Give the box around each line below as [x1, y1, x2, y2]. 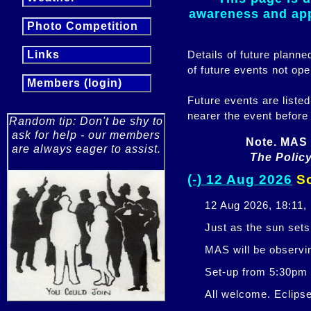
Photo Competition [24, 20, 138, 32]
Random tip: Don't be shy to [9, 115, 163, 127]
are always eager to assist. [11, 143, 161, 155]
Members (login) [24, 77, 122, 89]
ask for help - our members [12, 129, 160, 141]
